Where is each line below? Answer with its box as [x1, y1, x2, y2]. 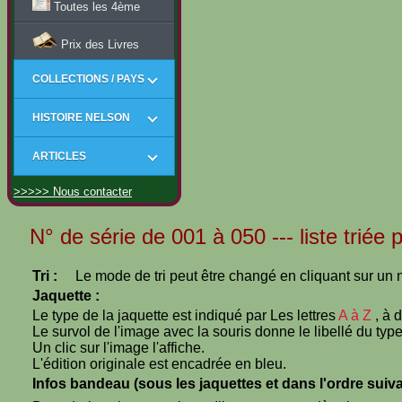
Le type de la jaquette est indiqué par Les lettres [32, 308, 338, 323]
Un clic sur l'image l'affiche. [32, 340, 205, 355]
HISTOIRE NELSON [32, 111, 130, 125]
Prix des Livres [57, 38, 139, 52]
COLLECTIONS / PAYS [32, 73, 144, 86]
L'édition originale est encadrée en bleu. [32, 356, 286, 371]
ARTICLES [32, 150, 86, 163]
